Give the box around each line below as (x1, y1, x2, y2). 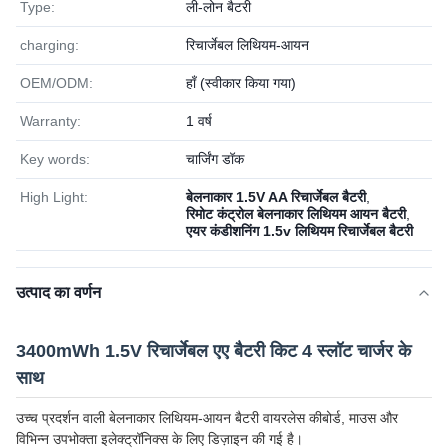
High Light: (20, 189, 88, 205)
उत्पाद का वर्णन (16, 284, 101, 301)
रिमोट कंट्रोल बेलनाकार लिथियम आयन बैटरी (186, 206, 406, 222)
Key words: (20, 151, 90, 167)
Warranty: (20, 113, 81, 129)
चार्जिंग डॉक (186, 151, 244, 167)
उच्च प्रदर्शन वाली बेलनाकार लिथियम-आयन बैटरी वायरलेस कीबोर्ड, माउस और (16, 410, 398, 426)
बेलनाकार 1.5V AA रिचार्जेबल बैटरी (186, 189, 366, 205)
